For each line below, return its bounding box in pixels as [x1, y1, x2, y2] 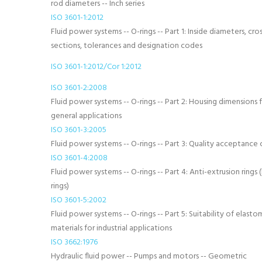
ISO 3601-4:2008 [51, 151, 108, 165]
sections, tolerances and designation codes [51, 39, 202, 53]
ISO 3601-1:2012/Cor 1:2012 [51, 60, 142, 74]
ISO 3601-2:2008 [51, 81, 107, 95]
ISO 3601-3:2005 [51, 123, 106, 137]
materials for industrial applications [51, 222, 172, 235]
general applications [51, 109, 122, 123]
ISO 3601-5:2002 [51, 194, 106, 207]
